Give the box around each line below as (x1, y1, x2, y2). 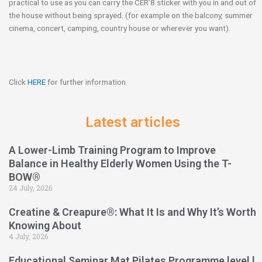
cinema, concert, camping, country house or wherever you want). (9, 23, 230, 33)
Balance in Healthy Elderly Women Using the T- (9, 157, 232, 170)
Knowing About (9, 219, 81, 232)
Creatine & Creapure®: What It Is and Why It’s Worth (9, 206, 256, 219)
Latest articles (85, 114, 180, 131)
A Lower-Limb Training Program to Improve (9, 144, 216, 157)
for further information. (46, 77, 127, 87)
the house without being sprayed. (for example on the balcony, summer (9, 10, 253, 20)
